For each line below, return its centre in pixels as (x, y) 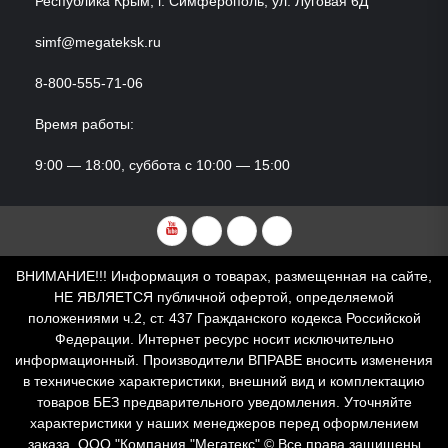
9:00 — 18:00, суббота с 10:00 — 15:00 (162, 164)
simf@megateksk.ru (98, 41)
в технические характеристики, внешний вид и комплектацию (224, 380)
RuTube (269, 228)
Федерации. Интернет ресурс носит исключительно (224, 338)
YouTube (197, 228)
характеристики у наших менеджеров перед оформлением (224, 422)
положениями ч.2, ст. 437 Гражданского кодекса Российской (224, 317)
